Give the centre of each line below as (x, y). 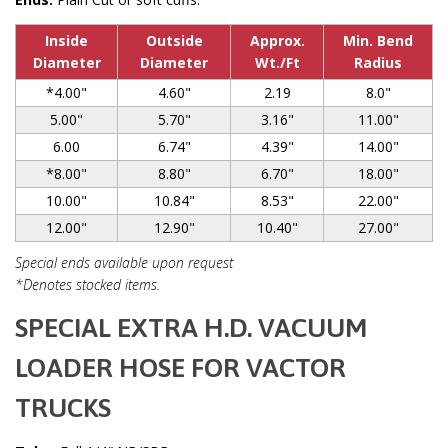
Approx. (277, 40)
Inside (66, 40)
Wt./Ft (277, 62)
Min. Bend (378, 40)
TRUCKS (63, 407)
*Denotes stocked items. (87, 284)
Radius (378, 62)
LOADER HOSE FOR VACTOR (180, 367)
